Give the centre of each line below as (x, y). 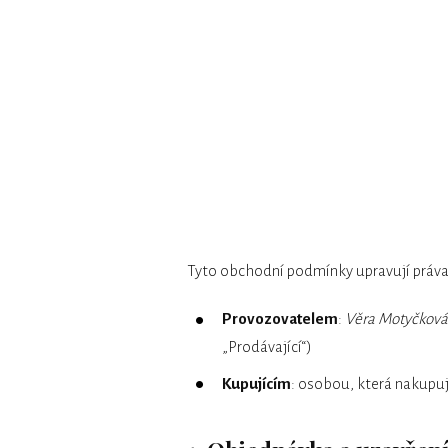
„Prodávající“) (267, 347)
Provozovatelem (280, 319)
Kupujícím (256, 383)
